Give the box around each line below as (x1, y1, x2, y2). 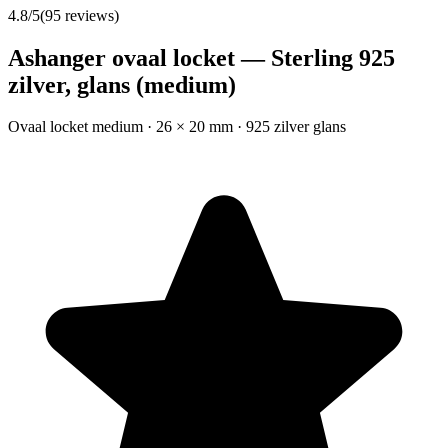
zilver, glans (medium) (8, 71, 236, 98)
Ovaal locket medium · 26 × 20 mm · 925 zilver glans (8, 118, 346, 136)
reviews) (61, 6, 119, 24)
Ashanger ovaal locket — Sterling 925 (8, 44, 395, 71)
